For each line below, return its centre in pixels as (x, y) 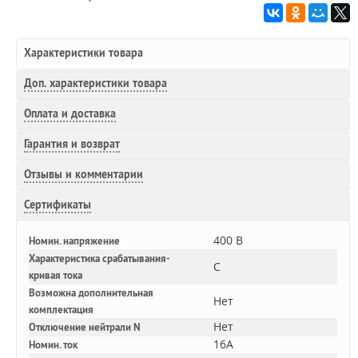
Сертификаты (58, 205)
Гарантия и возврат (72, 144)
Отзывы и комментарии (84, 174)
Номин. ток (53, 345)
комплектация (61, 310)
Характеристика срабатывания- (99, 259)
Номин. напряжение (74, 241)
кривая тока (56, 275)
